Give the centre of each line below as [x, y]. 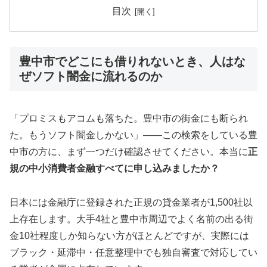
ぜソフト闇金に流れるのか [91, 76]
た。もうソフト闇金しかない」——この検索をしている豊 [133, 135]
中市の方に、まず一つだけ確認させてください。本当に [129, 152]
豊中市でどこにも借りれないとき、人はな [132, 61]
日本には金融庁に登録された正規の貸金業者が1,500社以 [131, 203]
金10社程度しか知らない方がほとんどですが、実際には [129, 236]
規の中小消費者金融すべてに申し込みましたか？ [114, 169]
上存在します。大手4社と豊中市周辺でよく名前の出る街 [131, 219]
